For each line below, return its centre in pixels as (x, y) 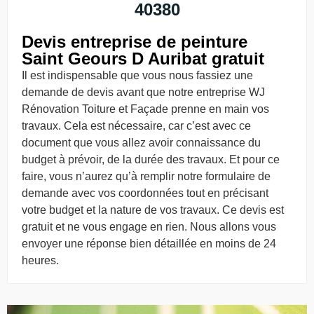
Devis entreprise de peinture (135, 41)
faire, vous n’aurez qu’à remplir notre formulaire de (146, 176)
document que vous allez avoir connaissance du (141, 142)
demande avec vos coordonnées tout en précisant (145, 193)
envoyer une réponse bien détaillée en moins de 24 (149, 243)
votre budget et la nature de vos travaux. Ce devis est (153, 210)
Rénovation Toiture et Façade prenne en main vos (145, 109)
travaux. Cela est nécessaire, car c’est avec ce (136, 125)
